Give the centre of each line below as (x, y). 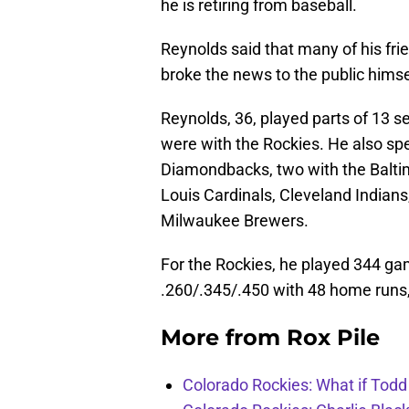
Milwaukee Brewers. (235, 221)
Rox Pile (333, 338)
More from (224, 338)
